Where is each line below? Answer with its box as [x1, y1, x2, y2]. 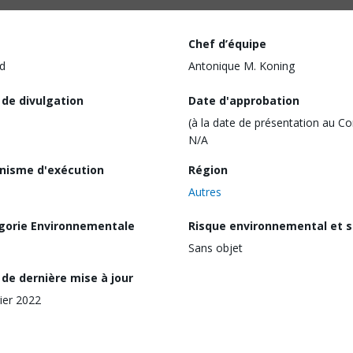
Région [188, 162, 228, 177]
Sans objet [188, 240, 243, 256]
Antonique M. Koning [188, 58, 295, 73]
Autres [188, 184, 221, 199]
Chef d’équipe [188, 36, 266, 51]
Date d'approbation [188, 92, 299, 108]
